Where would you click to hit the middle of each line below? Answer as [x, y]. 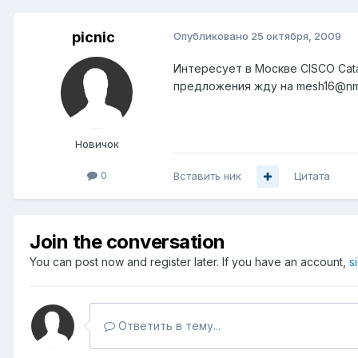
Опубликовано [212, 36]
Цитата [312, 176]
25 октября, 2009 [296, 36]
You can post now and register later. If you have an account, [189, 262]
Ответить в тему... [168, 326]
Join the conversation [127, 242]
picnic [93, 38]
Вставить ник [207, 176]
